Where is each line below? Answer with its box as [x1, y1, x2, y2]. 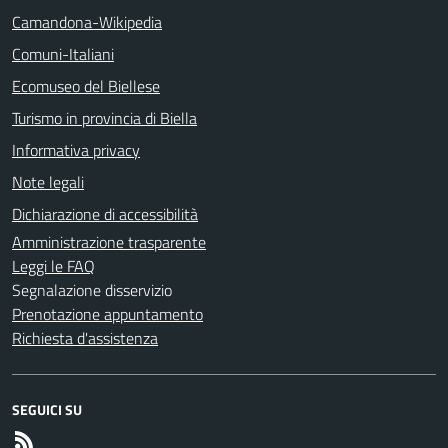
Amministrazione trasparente [12, 229, 206, 254]
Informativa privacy [12, 137, 140, 162]
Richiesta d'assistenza [12, 325, 158, 350]
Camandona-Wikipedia [12, 9, 162, 34]
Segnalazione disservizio [12, 277, 172, 302]
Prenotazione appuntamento [12, 301, 203, 326]
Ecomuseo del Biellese [12, 73, 160, 98]
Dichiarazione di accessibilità [12, 201, 198, 226]
